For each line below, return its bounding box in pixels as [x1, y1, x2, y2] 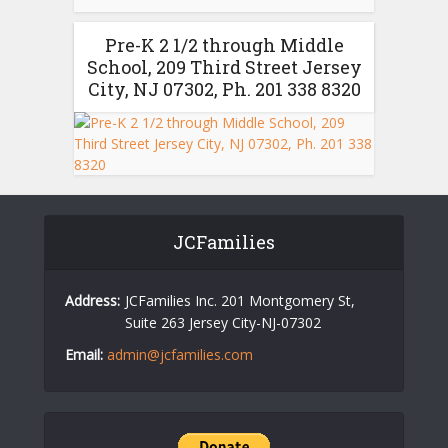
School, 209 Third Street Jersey [86, 54, 362, 79]
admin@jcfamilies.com [107, 344, 253, 364]
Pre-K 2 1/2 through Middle [104, 32, 344, 57]
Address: [65, 290, 120, 310]
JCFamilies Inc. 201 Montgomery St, [125, 290, 355, 310]
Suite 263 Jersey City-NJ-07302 [125, 312, 321, 332]
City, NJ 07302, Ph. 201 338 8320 [87, 76, 361, 101]
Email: [65, 344, 103, 364]
